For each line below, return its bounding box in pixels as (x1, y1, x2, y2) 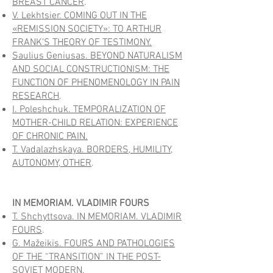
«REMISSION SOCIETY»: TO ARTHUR (12, 23, 161, 35)
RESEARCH (12, 90, 59, 102)
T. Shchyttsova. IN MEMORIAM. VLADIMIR (12, 211, 182, 223)
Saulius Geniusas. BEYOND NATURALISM (12, 50, 182, 62)
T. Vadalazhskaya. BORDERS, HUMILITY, (12, 144, 172, 156)
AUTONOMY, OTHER (12, 157, 91, 169)
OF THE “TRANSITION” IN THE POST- (12, 251, 161, 263)
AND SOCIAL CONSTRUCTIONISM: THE (12, 63, 169, 76)
